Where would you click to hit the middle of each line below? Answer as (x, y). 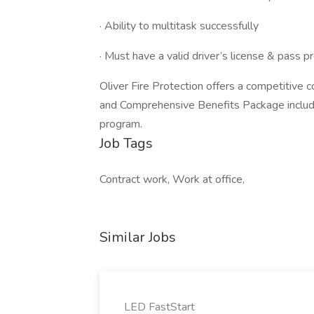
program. (121, 124)
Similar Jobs (138, 237)
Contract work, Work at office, (172, 179)
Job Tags (126, 143)
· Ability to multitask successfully (179, 26)
